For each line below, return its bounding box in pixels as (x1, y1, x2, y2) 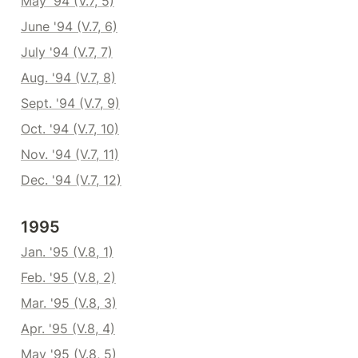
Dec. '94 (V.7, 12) (21, 172, 121, 188)
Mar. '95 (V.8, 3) (21, 295, 117, 311)
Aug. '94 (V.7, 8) (21, 70, 116, 86)
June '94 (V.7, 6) (21, 18, 117, 34)
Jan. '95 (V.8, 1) (21, 244, 113, 260)
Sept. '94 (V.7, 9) (21, 95, 120, 111)
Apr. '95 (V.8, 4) (21, 320, 115, 336)
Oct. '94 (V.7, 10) (21, 121, 119, 137)
